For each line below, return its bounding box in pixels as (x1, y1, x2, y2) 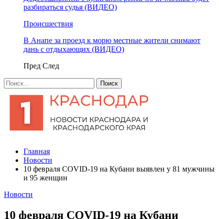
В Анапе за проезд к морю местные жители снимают (23, 36, 200, 44)
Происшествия (23, 20, 73, 28)
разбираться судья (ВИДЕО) (23, 3, 117, 11)
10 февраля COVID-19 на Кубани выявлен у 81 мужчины (23, 165, 215, 173)
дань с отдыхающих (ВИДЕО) (23, 45, 124, 53)
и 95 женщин (23, 174, 67, 182)
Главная (23, 147, 50, 155)
